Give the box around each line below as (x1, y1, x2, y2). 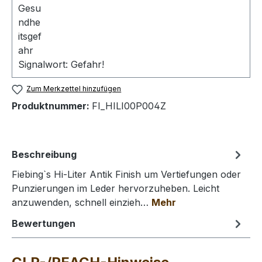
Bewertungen (12, 217, 75, 229)
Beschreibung (12, 148, 77, 160)
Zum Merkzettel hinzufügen (26, 84, 122, 94)
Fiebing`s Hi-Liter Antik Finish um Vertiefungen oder (12, 168, 241, 180)
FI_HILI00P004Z (92, 99, 166, 112)
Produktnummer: (12, 99, 92, 112)
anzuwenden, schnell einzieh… (12, 196, 151, 208)
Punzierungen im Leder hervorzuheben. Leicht (12, 182, 219, 194)
